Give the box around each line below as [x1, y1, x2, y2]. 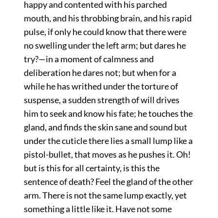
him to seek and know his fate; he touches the [23, 108, 193, 119]
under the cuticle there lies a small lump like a [23, 135, 193, 146]
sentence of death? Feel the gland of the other [23, 176, 193, 187]
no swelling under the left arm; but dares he [23, 40, 186, 51]
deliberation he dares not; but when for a [23, 67, 176, 78]
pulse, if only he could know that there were [23, 26, 186, 37]
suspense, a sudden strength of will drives [23, 94, 180, 106]
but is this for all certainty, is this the [23, 163, 160, 174]
